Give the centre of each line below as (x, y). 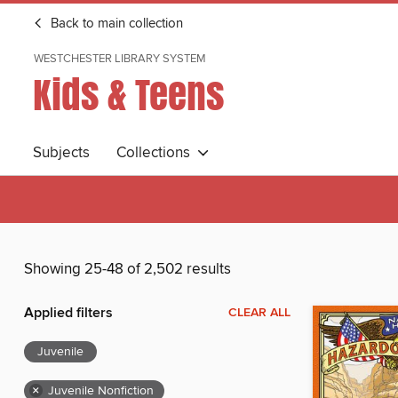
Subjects (61, 153)
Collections (157, 153)
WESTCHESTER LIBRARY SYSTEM (120, 59)
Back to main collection (115, 24)
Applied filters (68, 314)
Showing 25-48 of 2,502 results (127, 270)
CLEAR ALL (259, 313)
